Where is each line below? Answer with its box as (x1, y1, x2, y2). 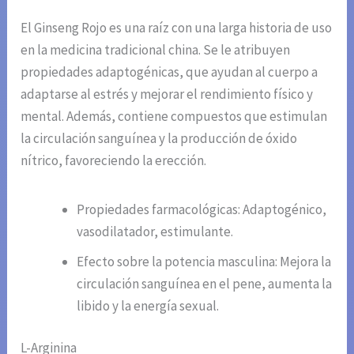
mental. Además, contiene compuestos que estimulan (21, 107, 328, 125)
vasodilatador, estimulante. (77, 222, 234, 240)
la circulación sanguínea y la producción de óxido (21, 129, 298, 147)
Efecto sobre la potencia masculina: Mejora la (77, 252, 332, 270)
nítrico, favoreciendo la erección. (21, 151, 207, 169)
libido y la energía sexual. (77, 296, 220, 314)
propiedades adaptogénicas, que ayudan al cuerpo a (21, 62, 318, 81)
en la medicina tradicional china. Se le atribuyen (21, 40, 291, 58)
